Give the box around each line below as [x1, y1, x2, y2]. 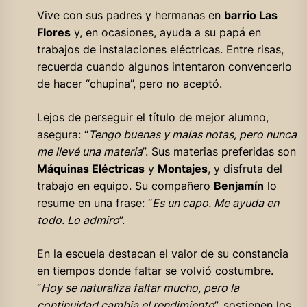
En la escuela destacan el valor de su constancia [36, 246, 288, 260]
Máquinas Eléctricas [36, 161, 145, 175]
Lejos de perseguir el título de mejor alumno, [36, 110, 269, 124]
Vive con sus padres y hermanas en [36, 8, 224, 22]
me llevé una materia [36, 144, 143, 158]
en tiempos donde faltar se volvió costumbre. [36, 263, 273, 278]
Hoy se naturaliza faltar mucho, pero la [40, 280, 239, 295]
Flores [36, 25, 71, 39]
